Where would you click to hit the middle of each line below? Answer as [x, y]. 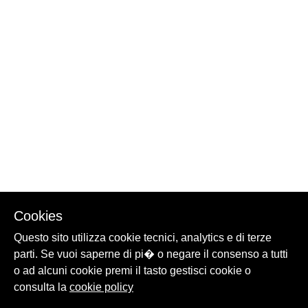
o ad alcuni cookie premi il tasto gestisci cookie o [132, 271]
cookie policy [101, 287]
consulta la [42, 287]
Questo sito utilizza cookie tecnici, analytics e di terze [143, 238]
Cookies [38, 216]
